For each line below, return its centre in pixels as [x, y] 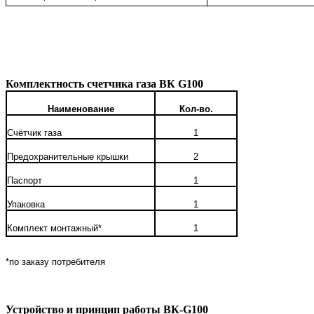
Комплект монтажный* [55, 228]
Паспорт [25, 180]
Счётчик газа [35, 132]
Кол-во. [196, 109]
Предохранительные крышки [68, 156]
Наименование [81, 109]
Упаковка [26, 204]
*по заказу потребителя [55, 262]
